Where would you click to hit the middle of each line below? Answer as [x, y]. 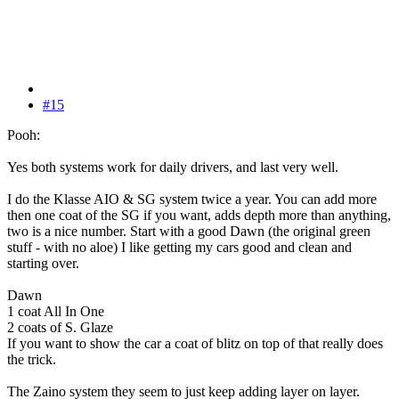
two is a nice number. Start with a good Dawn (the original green [189, 231]
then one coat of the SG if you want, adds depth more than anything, [199, 215]
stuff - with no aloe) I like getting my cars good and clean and [179, 247]
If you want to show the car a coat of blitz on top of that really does [195, 343]
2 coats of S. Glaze [60, 327]
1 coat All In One [56, 311]
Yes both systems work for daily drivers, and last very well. [173, 167]
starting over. [43, 263]
